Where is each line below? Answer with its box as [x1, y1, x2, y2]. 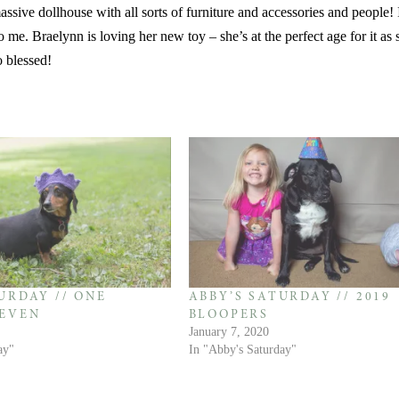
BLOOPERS [188, 309, 269, 322]
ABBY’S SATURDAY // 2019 [188, 291, 391, 305]
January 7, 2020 [188, 325, 269, 339]
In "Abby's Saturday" [188, 343, 297, 357]
